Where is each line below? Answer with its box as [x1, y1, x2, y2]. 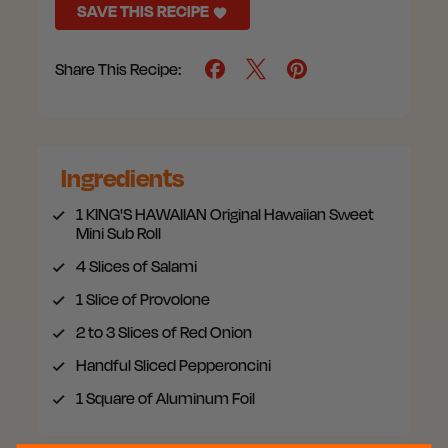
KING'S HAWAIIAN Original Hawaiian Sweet [83, 203, 374, 224]
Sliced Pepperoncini [131, 354, 271, 375]
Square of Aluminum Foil [83, 387, 255, 408]
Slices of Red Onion [115, 321, 252, 342]
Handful [76, 354, 131, 375]
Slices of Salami [86, 255, 197, 276]
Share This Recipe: [55, 58, 181, 79]
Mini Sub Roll [76, 222, 161, 243]
